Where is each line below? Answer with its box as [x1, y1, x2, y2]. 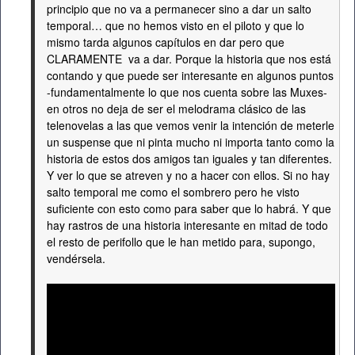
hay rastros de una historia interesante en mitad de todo [47, 217, 328, 233]
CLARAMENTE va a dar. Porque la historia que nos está [47, 51, 331, 67]
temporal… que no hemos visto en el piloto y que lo [47, 17, 304, 33]
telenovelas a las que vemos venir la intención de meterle [47, 117, 334, 133]
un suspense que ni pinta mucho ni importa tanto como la [47, 134, 334, 150]
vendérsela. [47, 250, 105, 266]
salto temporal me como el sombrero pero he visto [47, 184, 300, 200]
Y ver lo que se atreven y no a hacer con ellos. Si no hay [47, 167, 330, 183]
